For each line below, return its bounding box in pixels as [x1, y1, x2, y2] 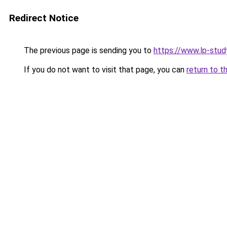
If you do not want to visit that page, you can [22, 65, 186, 74]
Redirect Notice [9, 12, 79, 24]
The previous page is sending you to [22, 46, 154, 55]
